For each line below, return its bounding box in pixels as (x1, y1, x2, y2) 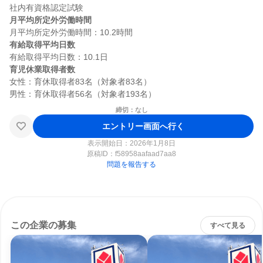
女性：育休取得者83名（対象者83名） (9, 77, 151, 86)
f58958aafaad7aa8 (115, 150, 176, 158)
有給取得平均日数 (9, 40, 75, 49)
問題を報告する (107, 160, 156, 168)
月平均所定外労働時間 (9, 15, 92, 25)
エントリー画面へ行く (102, 121, 184, 131)
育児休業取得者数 (9, 65, 75, 74)
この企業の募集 (11, 220, 76, 230)
